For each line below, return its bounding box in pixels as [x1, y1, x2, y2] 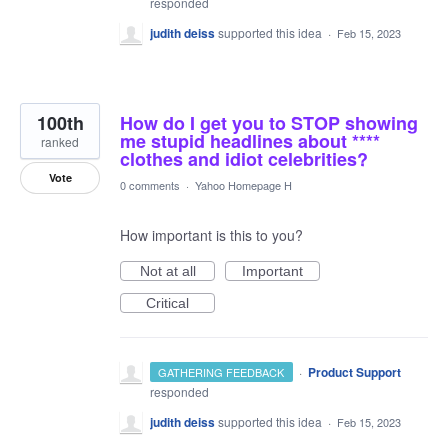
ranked [41, 133, 79, 150]
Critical [146, 295, 189, 311]
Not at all [139, 263, 196, 279]
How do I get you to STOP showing [120, 110, 418, 136]
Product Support [307, 363, 401, 381]
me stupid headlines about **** [120, 128, 380, 154]
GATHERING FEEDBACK [158, 364, 285, 380]
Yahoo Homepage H [195, 177, 292, 193]
